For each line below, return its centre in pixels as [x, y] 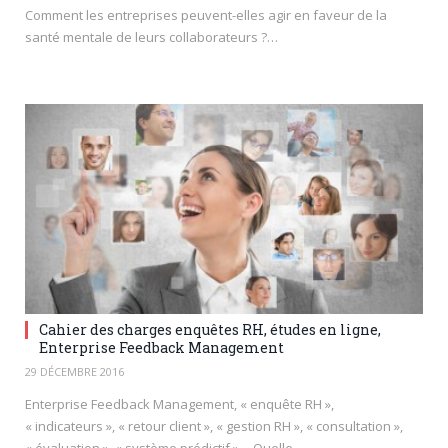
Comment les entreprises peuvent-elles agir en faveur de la [206, 15]
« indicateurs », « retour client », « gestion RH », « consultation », [214, 425]
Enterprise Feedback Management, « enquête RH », [179, 403]
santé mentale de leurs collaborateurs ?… [151, 37]
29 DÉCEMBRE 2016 [74, 371]
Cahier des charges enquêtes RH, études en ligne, [210, 329]
